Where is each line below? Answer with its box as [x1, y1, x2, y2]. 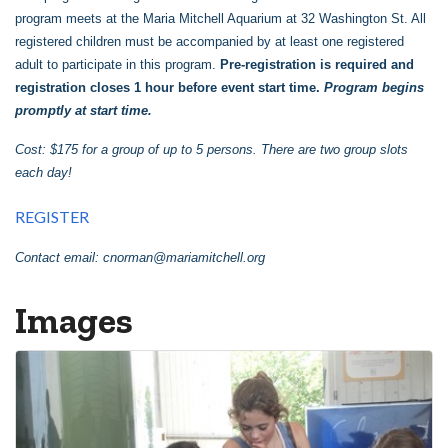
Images [15, 299, 133, 343]
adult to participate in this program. [15, 57, 220, 73]
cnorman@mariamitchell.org [103, 250, 265, 266]
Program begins [324, 80, 424, 96]
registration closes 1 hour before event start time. [15, 80, 324, 96]
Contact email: [15, 250, 103, 266]
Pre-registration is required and [220, 57, 414, 73]
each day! [15, 165, 72, 181]
